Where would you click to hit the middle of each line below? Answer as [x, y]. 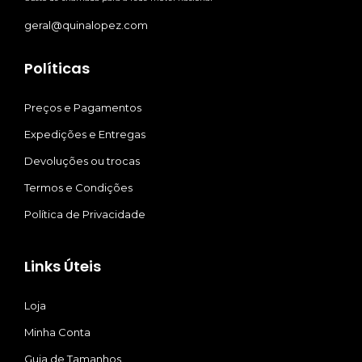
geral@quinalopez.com [86, 25]
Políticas [57, 69]
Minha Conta [57, 333]
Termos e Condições [78, 188]
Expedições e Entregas [85, 135]
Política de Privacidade [85, 215]
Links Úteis [63, 267]
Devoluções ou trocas [82, 161]
